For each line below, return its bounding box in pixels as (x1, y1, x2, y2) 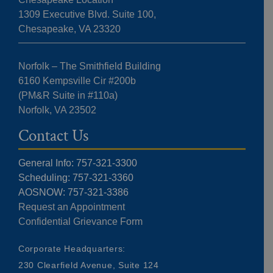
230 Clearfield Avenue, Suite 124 (18, 260, 159, 271)
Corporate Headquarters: (18, 244, 126, 254)
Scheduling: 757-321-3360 (18, 172, 133, 183)
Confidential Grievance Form (18, 216, 143, 227)
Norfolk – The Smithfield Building (18, 61, 161, 72)
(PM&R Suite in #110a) (18, 90, 118, 101)
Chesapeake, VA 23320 (18, 24, 121, 35)
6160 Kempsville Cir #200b (18, 76, 136, 87)
